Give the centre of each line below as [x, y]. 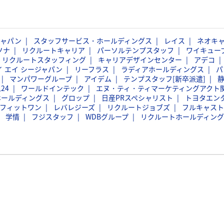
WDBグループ [107, 116]
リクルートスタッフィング [44, 59]
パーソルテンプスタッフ [135, 50]
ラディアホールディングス [162, 69]
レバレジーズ [74, 107]
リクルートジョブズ [138, 107]
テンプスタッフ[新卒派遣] [164, 78]
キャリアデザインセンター [140, 59]
